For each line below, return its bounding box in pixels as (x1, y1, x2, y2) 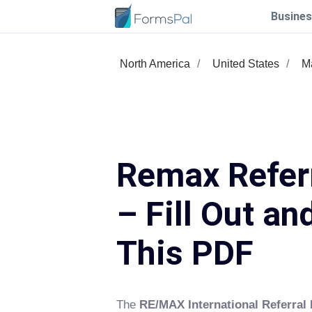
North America (120, 58, 190, 70)
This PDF (116, 233, 253, 273)
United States (212, 58, 279, 70)
